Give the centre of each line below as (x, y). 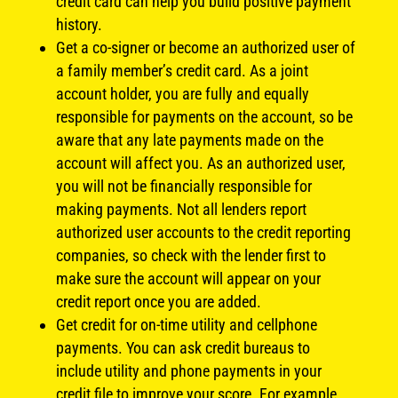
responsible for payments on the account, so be (204, 116)
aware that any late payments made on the (189, 139)
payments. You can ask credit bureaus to (183, 347)
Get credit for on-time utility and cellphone (186, 324)
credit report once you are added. (158, 301)
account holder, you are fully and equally (182, 93)
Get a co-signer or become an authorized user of (205, 47)
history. (79, 24)
